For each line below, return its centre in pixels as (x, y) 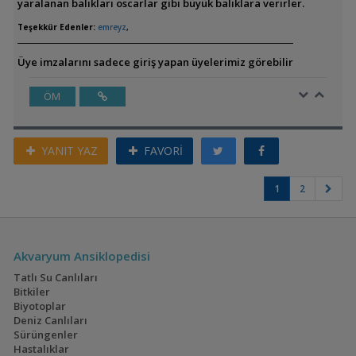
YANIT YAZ (68, 151)
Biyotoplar (39, 306)
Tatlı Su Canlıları (55, 277)
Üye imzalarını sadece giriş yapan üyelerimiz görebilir (155, 62)
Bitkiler (31, 292)
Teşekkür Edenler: (56, 27)
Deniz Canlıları (50, 320)
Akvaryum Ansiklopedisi (81, 256)
